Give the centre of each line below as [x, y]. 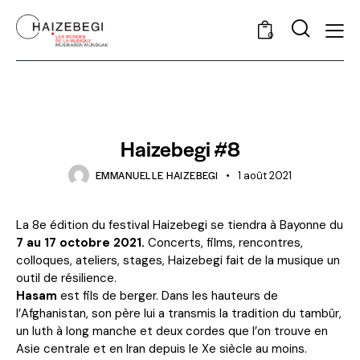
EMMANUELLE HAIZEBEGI [157, 176]
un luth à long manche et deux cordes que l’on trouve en [172, 331]
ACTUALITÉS [180, 121]
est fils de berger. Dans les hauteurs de [169, 295]
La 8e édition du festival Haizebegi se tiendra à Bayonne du [180, 225]
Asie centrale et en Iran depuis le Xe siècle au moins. [162, 348]
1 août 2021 [264, 176]
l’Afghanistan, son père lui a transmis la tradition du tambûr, [179, 313]
